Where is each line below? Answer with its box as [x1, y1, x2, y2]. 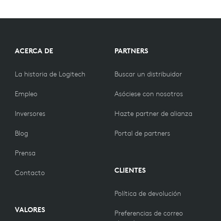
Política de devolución [114, 189, 181, 198]
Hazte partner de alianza [114, 109, 192, 118]
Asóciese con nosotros [114, 89, 183, 99]
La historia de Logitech [15, 70, 85, 79]
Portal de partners [114, 129, 170, 138]
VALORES [15, 205, 45, 215]
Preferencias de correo [114, 209, 183, 218]
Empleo [15, 89, 37, 99]
